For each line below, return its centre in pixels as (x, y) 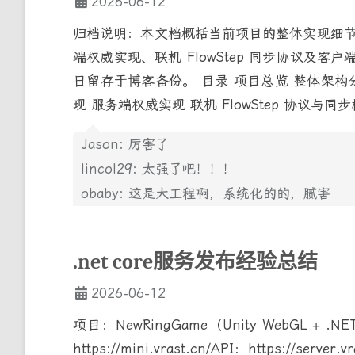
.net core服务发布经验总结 (195, 262)
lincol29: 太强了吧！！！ (158, 168)
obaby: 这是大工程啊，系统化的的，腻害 (206, 193)
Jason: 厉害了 (125, 144)
